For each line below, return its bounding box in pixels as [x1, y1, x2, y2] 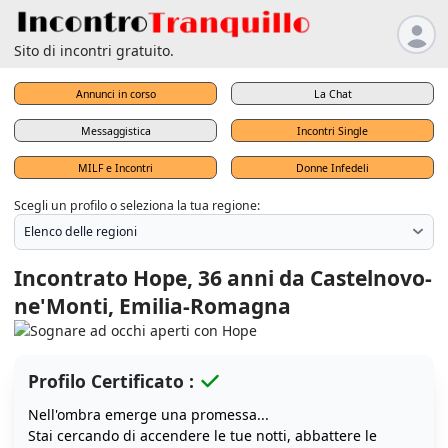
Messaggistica [80, 123, 151, 138]
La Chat [313, 86, 352, 101]
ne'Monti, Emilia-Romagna [14, 292, 291, 321]
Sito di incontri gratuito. [14, 41, 174, 61]
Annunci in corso [75, 86, 156, 101]
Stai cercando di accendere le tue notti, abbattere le [28, 425, 377, 445]
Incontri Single [297, 123, 368, 138]
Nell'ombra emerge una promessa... [28, 404, 269, 424]
